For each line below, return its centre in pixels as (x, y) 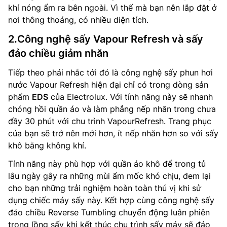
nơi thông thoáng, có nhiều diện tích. (78, 20)
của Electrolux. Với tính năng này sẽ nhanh (130, 97)
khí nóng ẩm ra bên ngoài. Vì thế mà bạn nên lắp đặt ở (112, 7)
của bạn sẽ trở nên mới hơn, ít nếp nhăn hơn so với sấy (113, 133)
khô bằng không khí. (47, 145)
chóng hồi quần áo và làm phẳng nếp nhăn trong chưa (112, 109)
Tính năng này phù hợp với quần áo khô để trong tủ (107, 163)
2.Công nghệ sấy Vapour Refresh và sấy (106, 39)
